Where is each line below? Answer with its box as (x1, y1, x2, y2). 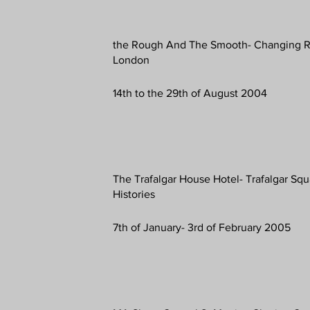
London (113, 53, 150, 66)
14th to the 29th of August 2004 (113, 86, 268, 99)
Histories (113, 188, 156, 200)
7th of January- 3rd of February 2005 (113, 221, 291, 233)
